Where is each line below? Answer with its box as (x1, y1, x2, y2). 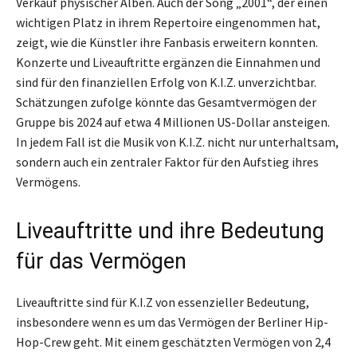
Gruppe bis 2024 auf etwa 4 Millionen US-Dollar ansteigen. (16, 114, 330, 131)
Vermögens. (16, 174, 80, 190)
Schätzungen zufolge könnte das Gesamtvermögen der (16, 94, 316, 111)
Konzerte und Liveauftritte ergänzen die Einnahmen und (16, 54, 320, 71)
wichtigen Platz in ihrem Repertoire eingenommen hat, (16, 14, 320, 31)
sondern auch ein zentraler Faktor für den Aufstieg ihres (16, 154, 319, 171)
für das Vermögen (16, 249, 186, 275)
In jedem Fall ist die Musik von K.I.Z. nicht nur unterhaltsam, (16, 134, 339, 151)
